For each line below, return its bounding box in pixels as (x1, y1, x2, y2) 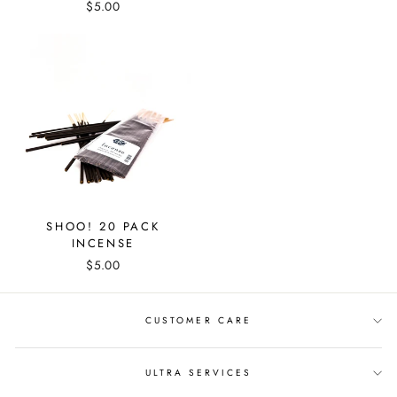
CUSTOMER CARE (145, 313, 252, 327)
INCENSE (71, 235, 135, 252)
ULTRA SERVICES (144, 366, 253, 379)
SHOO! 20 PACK (46, 218, 160, 235)
